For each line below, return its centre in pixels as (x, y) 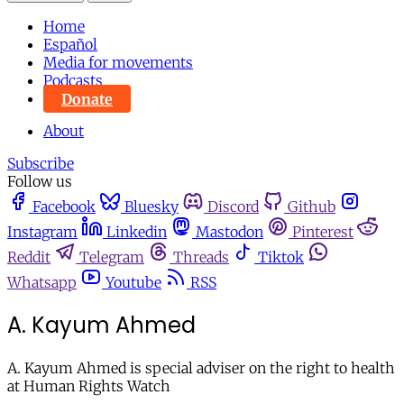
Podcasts (73, 81)
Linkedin (137, 232)
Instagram (42, 232)
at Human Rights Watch (89, 386)
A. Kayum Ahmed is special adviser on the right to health (201, 368)
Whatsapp (42, 283)
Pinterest (323, 232)
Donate (87, 99)
